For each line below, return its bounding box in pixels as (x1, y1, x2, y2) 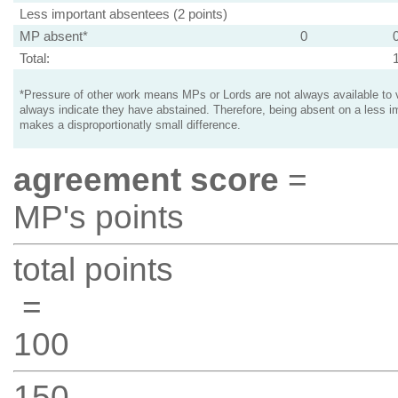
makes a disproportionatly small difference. (19, 119, 241, 131)
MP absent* (19, 28, 88, 44)
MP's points (12, 199, 184, 235)
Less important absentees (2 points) (19, 6, 227, 21)
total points (12, 251, 173, 288)
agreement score (12, 162, 279, 198)
